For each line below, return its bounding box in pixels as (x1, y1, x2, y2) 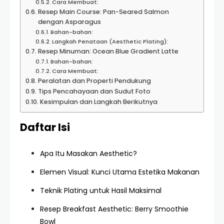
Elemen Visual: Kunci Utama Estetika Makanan (40, 167, 199, 177)
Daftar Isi (20, 120, 70, 134)
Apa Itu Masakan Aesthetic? (40, 148, 137, 158)
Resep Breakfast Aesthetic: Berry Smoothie (40, 204, 188, 214)
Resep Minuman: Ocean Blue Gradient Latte (37, 47, 178, 55)
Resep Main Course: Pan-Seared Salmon (37, 7, 169, 16)
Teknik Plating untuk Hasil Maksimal (40, 185, 161, 195)
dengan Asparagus (37, 17, 101, 26)
